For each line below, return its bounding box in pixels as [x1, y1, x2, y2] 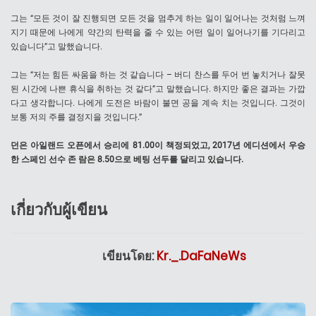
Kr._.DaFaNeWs [157, 248, 246, 265]
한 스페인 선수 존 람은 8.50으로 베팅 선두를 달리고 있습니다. [11, 154, 243, 165]
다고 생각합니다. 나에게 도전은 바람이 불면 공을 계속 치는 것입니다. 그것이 [11, 98, 305, 109]
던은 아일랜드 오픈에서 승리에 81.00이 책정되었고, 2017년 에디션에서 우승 [11, 140, 305, 151]
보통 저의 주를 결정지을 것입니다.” [11, 112, 142, 123]
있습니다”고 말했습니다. [11, 42, 102, 52]
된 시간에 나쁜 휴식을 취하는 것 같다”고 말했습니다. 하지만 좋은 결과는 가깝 [11, 84, 305, 95]
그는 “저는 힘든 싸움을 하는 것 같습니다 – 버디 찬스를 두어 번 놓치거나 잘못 [11, 70, 305, 80]
